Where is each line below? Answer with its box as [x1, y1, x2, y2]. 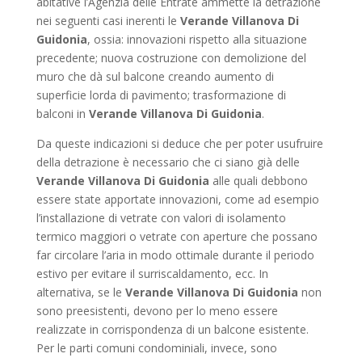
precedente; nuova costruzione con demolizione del [36, 50, 306, 65]
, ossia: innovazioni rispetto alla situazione [86, 32, 307, 47]
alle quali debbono [208, 173, 308, 188]
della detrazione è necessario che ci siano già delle [36, 154, 300, 170]
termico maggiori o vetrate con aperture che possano [36, 229, 318, 244]
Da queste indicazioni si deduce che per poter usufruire [36, 136, 323, 151]
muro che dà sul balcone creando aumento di [36, 69, 274, 84]
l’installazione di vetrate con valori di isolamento [36, 210, 286, 225]
